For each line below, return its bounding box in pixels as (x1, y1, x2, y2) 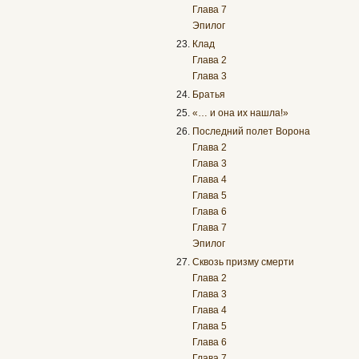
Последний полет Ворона (192, 126, 311, 138)
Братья (192, 89, 226, 101)
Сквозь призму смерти (192, 256, 295, 268)
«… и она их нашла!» (192, 107, 289, 119)
